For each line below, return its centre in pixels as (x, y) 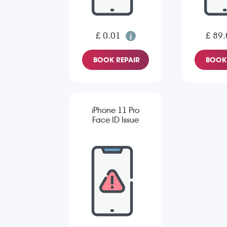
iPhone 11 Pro (116, 110)
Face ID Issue (116, 120)
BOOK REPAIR (117, 60)
